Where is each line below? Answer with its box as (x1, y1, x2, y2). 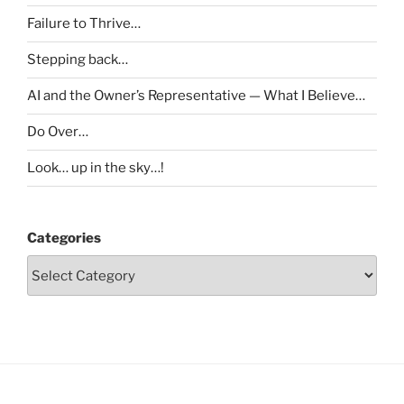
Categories (27, 229, 101, 246)
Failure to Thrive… (27, 15, 141, 32)
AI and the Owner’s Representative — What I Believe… (27, 87, 365, 105)
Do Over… (27, 124, 88, 141)
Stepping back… (27, 51, 128, 69)
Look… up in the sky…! (27, 160, 164, 177)
